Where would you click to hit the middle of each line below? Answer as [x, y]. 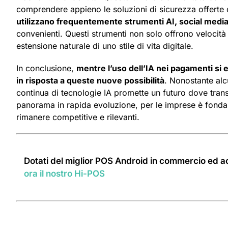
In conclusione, [46, 68]
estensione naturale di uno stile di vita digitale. [105, 46]
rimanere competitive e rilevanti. [78, 117]
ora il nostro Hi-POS [64, 174]
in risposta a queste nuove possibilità [90, 81]
